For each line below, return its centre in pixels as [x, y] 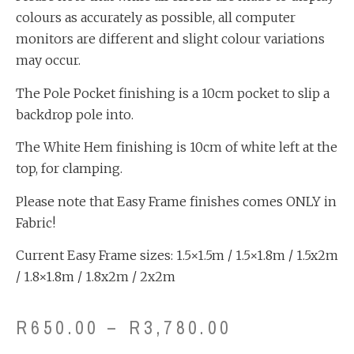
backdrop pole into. [75, 114]
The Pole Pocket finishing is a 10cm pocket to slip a [173, 93]
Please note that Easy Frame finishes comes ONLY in [176, 201]
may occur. [48, 60]
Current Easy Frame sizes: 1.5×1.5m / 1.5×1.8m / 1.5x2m [177, 255]
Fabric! [36, 222]
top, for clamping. [69, 169]
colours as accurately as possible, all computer [156, 18]
